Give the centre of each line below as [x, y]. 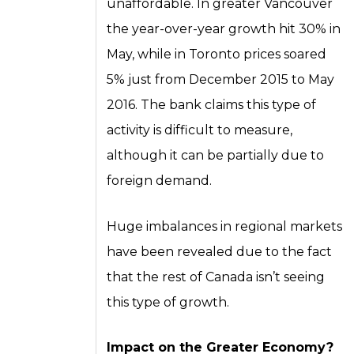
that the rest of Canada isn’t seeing [216, 277]
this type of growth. [168, 302]
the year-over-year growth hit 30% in [224, 29]
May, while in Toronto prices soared [217, 55]
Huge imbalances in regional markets [225, 226]
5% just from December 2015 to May [221, 80]
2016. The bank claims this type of [212, 105]
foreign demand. [160, 181]
